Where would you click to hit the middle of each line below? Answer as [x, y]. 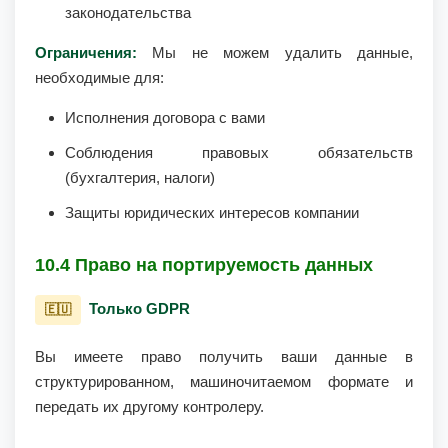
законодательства [128, 12]
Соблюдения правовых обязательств [239, 152]
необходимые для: [99, 77]
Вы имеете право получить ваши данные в [224, 356]
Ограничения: [86, 52]
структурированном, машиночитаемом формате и [224, 381]
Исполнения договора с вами [165, 117]
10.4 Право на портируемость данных [204, 265]
